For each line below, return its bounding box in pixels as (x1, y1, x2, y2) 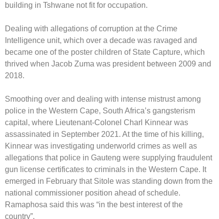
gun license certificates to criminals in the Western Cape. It (5, 165, 206, 174)
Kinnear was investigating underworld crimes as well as (5, 142, 197, 150)
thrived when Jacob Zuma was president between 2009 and (5, 60, 211, 68)
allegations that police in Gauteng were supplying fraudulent (5, 153, 212, 162)
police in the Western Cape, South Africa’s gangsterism (5, 107, 195, 115)
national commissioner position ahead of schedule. (5, 189, 180, 197)
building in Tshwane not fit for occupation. (5, 1, 148, 9)
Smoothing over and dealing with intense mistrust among (5, 95, 201, 103)
